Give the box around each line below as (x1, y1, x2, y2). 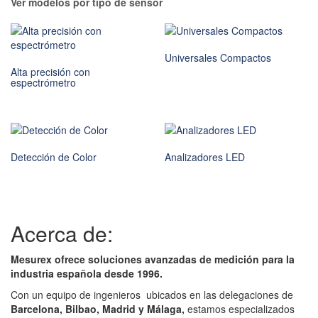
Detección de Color (11, 150, 97, 165)
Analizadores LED (165, 150, 246, 165)
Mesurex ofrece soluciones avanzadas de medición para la (11, 251, 295, 266)
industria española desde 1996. (11, 265, 163, 280)
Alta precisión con (11, 65, 90, 79)
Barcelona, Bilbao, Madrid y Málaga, (11, 301, 187, 316)
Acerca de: (11, 217, 113, 248)
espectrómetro (11, 75, 76, 90)
